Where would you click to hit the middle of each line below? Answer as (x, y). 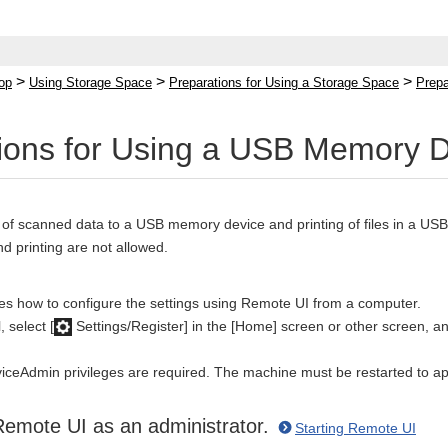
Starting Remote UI (355, 428)
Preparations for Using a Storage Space (284, 82)
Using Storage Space (90, 82)
